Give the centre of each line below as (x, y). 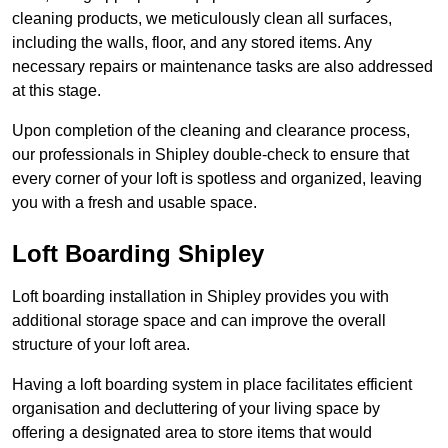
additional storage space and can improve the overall (199, 321)
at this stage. (56, 91)
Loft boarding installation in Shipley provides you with (200, 297)
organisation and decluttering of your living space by (196, 409)
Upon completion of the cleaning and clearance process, (211, 131)
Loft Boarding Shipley (138, 254)
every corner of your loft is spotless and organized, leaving (217, 179)
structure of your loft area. (101, 345)
